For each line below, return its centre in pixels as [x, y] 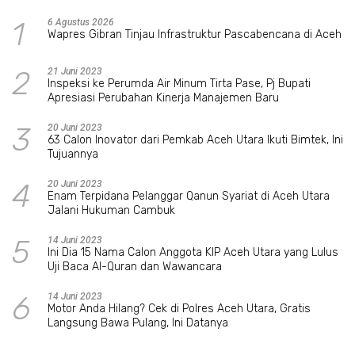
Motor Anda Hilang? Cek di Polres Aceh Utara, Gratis [179, 309]
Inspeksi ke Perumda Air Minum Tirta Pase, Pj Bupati [179, 84]
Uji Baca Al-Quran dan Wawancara [135, 267]
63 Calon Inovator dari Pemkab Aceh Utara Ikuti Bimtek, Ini [195, 140]
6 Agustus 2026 [81, 23]
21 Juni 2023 [75, 72]
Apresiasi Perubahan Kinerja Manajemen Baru [163, 98]
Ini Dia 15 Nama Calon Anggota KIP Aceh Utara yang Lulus [193, 253]
